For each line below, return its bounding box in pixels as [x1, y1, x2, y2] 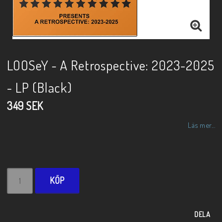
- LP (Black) [7, 79, 72, 96]
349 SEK [7, 99, 44, 112]
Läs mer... [188, 120, 215, 129]
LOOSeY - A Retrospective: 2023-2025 [7, 56, 215, 73]
